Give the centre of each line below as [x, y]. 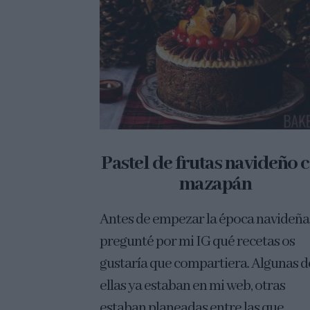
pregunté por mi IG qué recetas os [198, 242]
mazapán [215, 185]
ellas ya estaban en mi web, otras [193, 286]
